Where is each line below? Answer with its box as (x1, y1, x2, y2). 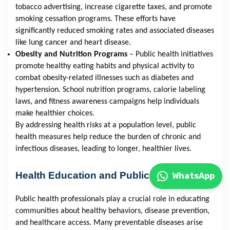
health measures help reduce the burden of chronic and (15, 133, 201, 142)
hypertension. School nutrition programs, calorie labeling (15, 86, 205, 94)
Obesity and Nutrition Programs (15, 50, 127, 59)
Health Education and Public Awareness (15, 170, 204, 181)
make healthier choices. (15, 109, 94, 118)
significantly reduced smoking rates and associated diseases (15, 27, 214, 35)
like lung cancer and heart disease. (15, 39, 131, 47)
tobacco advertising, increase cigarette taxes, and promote (15, 3, 212, 12)
